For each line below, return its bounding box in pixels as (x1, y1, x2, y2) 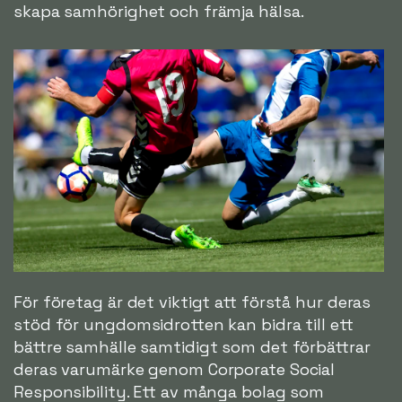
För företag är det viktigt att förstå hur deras (13, 292, 371, 313)
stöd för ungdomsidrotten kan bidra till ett (13, 314, 354, 336)
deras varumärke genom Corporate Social (13, 359, 336, 380)
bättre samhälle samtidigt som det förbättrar (13, 336, 371, 358)
